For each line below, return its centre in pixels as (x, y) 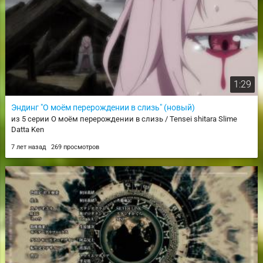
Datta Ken (27, 129)
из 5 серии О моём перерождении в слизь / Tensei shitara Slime (124, 119)
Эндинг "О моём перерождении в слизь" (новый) (103, 107)
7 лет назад (29, 147)
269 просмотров (75, 147)
